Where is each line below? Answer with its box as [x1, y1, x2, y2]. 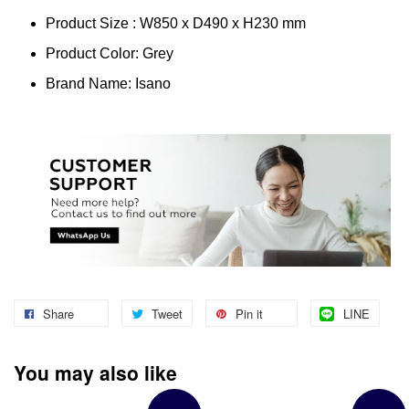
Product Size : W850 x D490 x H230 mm [46, 15, 306, 31]
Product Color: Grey [46, 45, 177, 61]
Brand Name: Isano [46, 76, 174, 92]
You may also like [14, 359, 177, 387]
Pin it [236, 305, 263, 323]
